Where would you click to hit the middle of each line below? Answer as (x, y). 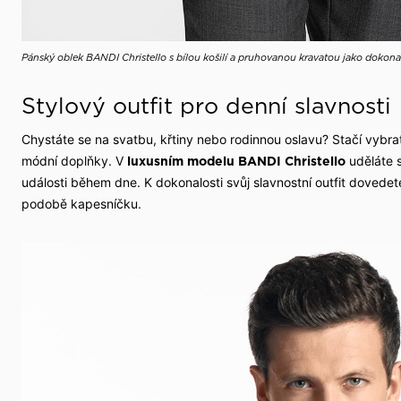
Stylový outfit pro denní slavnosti (206, 106)
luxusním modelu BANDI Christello (236, 162)
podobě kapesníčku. (81, 204)
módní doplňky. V (74, 161)
